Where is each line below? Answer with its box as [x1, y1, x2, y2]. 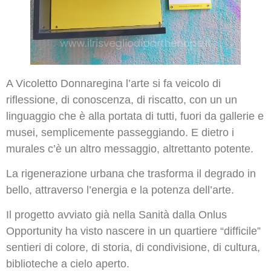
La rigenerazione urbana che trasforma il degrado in [6, 167, 256, 180]
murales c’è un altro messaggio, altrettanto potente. [6, 142, 253, 155]
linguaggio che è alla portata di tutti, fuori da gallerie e [6, 109, 264, 122]
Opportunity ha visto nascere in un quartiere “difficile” [6, 225, 261, 238]
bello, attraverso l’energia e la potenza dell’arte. [6, 183, 234, 196]
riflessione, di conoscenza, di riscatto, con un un [6, 93, 237, 106]
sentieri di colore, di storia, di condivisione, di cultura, [6, 241, 260, 254]
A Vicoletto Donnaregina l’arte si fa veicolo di [6, 77, 221, 90]
